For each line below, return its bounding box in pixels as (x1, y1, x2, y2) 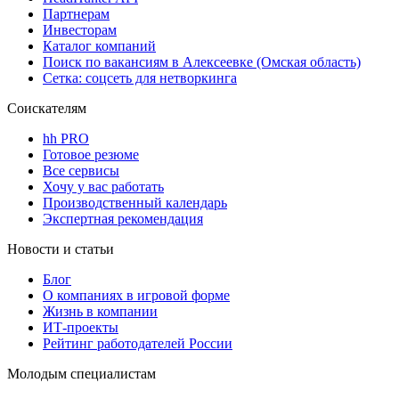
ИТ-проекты (43, 320, 118, 336)
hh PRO (43, 131, 89, 147)
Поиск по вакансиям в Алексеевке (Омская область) (43, 54, 361, 70)
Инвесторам (43, 22, 117, 38)
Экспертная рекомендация (43, 211, 203, 227)
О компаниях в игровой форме (43, 288, 230, 304)
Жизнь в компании (43, 304, 158, 320)
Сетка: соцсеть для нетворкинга (43, 70, 237, 86)
